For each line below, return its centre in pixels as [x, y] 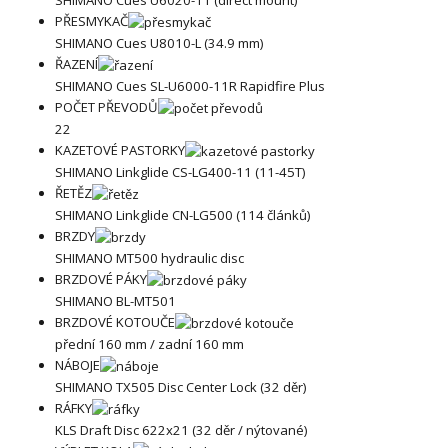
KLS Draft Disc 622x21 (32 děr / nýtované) [181, 429]
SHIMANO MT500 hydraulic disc [149, 257]
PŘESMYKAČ [91, 20]
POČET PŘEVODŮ [106, 106]
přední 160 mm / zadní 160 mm [149, 343]
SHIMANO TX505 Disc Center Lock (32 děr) [180, 386]
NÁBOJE [77, 364]
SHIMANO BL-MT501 [115, 300]
